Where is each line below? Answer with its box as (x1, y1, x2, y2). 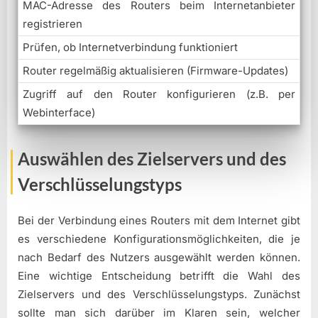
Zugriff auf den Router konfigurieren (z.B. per (23, 87, 295, 102)
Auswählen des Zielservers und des (18, 148, 286, 170)
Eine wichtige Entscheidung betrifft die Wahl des (18, 268, 300, 283)
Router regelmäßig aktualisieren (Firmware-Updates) (23, 64, 288, 78)
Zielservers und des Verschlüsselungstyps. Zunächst (18, 287, 300, 301)
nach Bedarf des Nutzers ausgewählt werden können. (18, 250, 300, 264)
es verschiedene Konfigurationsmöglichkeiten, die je (18, 231, 300, 246)
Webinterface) (23, 106, 95, 120)
